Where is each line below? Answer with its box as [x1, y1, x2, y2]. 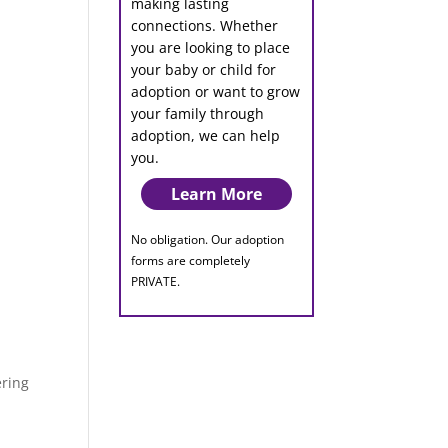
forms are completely [131, 252, 251, 270]
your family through [131, 104, 265, 124]
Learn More [170, 183, 262, 206]
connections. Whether [131, 16, 279, 36]
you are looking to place [131, 38, 291, 58]
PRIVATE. [131, 273, 181, 291]
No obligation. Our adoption [131, 231, 285, 249]
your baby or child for [131, 60, 277, 80]
